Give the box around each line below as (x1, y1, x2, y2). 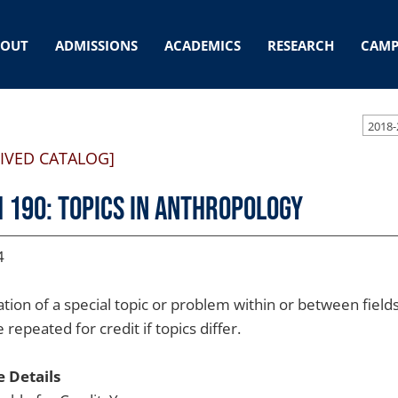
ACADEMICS (164, 36, 241, 54)
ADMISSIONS (55, 36, 138, 54)
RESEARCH (267, 36, 334, 54)
